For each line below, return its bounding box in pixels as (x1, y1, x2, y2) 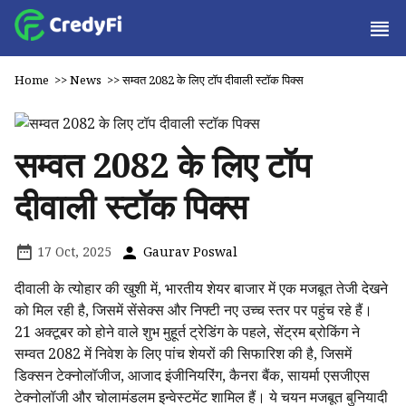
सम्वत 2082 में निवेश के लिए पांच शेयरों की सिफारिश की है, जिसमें (14, 343, 352, 363)
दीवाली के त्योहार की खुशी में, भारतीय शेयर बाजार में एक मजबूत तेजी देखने (14, 278, 388, 298)
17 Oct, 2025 (34, 243, 111, 260)
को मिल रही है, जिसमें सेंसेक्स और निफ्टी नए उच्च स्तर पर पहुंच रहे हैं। (14, 300, 372, 320)
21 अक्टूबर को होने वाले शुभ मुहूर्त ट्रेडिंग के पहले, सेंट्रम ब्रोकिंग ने (14, 322, 360, 342)
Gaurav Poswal (140, 243, 237, 260)
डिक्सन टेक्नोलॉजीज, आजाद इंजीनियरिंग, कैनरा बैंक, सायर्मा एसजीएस (14, 365, 370, 385)
